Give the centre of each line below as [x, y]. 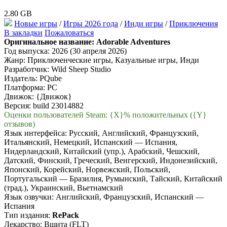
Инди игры [144, 24]
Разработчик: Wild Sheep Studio [58, 69]
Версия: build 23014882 [44, 106]
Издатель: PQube [33, 79]
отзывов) [20, 124]
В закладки [23, 33]
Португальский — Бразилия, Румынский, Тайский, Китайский [113, 179]
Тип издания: [28, 215]
